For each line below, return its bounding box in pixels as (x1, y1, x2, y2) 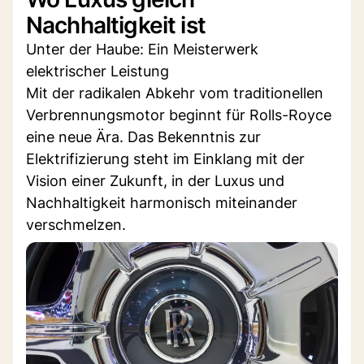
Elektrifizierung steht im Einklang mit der (26, 149, 305, 167)
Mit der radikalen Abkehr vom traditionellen (26, 84, 323, 102)
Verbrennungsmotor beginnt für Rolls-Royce (26, 106, 331, 123)
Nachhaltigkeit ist (26, 11, 206, 39)
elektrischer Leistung (26, 62, 169, 80)
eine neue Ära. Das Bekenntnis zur (26, 128, 261, 145)
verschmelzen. (26, 215, 126, 233)
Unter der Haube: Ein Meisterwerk (26, 40, 258, 58)
